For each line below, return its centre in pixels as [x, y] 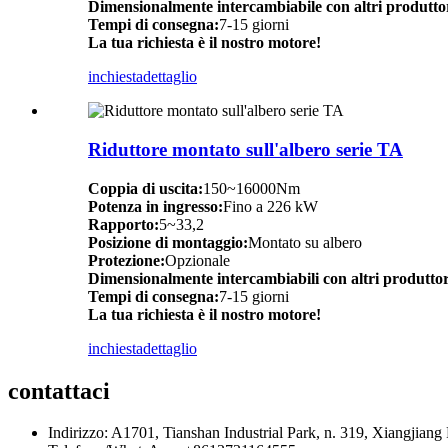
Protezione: [126, 260]
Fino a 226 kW [270, 206]
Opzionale [197, 260]
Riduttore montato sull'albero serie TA [245, 149]
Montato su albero [305, 242]
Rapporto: [123, 224]
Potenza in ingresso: [155, 206]
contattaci [59, 390]
